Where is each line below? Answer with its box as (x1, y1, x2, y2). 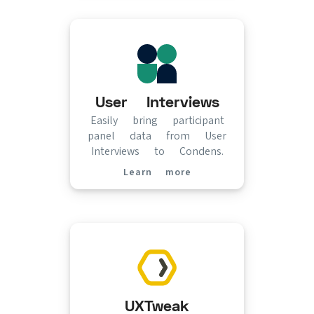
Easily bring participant (90, 114, 224, 127)
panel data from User (88, 129, 226, 142)
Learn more (123, 166, 191, 177)
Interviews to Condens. (90, 144, 224, 158)
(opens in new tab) (156, 172, 282, 183)
